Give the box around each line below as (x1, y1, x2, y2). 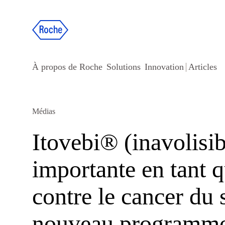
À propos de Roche (32, 62, 102, 72)
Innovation (145, 62, 184, 72)
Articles (188, 62, 217, 72)
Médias (32, 107, 55, 116)
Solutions (106, 62, 141, 72)
